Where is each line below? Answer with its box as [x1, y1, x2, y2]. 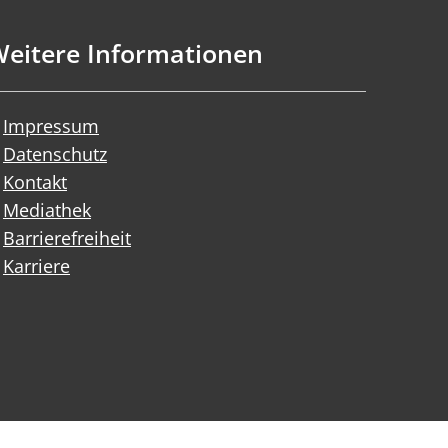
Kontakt [3, 170, 67, 194]
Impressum [3, 114, 99, 138]
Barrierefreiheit [3, 226, 131, 250]
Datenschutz [3, 142, 107, 166]
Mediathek [3, 198, 91, 222]
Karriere [3, 254, 70, 278]
